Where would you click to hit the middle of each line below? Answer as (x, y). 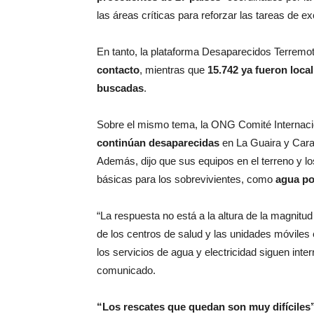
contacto (118, 70)
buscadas (120, 88)
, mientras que (173, 70)
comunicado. (126, 270)
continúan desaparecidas (158, 143)
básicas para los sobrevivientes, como (186, 179)
